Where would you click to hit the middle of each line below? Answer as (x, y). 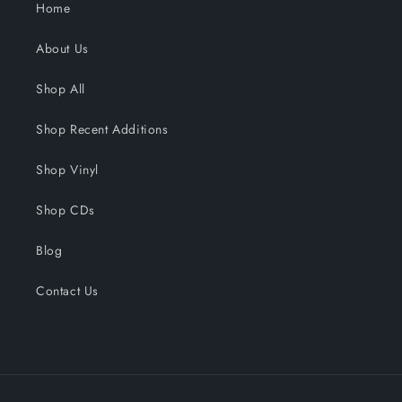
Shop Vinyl (67, 169)
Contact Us (67, 290)
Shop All (61, 88)
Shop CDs (66, 210)
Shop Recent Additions (102, 129)
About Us (62, 48)
